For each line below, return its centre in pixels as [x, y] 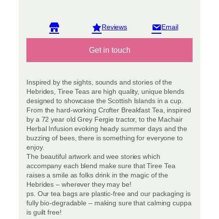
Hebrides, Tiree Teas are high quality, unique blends [105, 92]
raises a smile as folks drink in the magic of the [98, 175]
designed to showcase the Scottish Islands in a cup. [105, 101]
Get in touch [109, 50]
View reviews [129, 31]
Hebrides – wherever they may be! [79, 185]
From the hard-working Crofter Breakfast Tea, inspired [109, 110]
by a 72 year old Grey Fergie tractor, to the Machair [105, 120]
